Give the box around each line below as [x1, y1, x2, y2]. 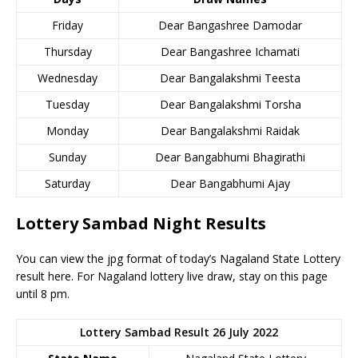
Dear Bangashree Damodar [158, 18, 302, 33]
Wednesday [38, 70, 97, 86]
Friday [52, 18, 83, 33]
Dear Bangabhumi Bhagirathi [155, 149, 305, 165]
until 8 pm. [16, 286, 70, 301]
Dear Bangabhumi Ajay [170, 176, 290, 191]
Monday [46, 123, 89, 138]
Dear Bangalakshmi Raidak [161, 123, 300, 138]
